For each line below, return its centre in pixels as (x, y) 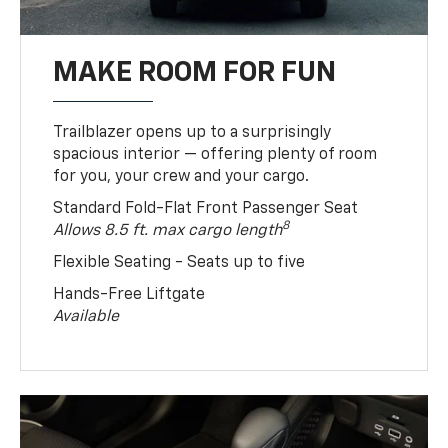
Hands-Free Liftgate (129, 294)
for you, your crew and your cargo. (181, 176)
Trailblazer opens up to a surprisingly (192, 132)
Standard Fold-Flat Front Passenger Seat (206, 208)
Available (86, 316)
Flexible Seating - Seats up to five (179, 262)
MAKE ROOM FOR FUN (195, 72)
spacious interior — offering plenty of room (215, 154)
